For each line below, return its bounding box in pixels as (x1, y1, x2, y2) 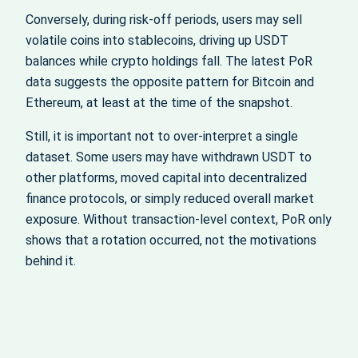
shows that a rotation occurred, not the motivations (26, 232, 316, 248)
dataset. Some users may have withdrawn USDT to (26, 149, 312, 165)
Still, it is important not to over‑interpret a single (26, 128, 298, 144)
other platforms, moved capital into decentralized (26, 169, 307, 185)
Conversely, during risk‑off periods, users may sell (26, 11, 302, 27)
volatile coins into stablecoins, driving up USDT (26, 32, 288, 48)
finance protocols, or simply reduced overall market (26, 190, 314, 206)
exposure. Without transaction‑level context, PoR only (26, 211, 332, 227)
